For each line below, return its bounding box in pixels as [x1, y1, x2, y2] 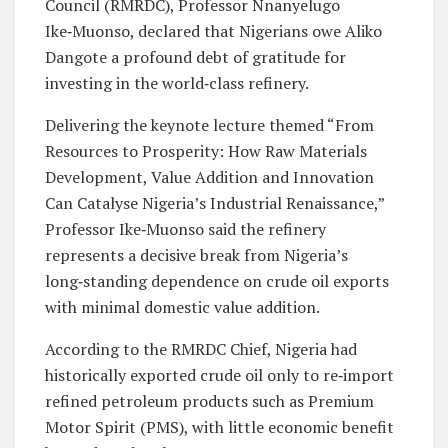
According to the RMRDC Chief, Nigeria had [45, 338, 357, 361]
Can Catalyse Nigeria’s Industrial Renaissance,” [45, 192, 384, 215]
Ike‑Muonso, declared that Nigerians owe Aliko [45, 20, 382, 43]
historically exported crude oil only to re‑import [45, 364, 394, 387]
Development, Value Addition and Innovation [45, 166, 374, 189]
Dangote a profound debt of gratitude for [45, 46, 346, 69]
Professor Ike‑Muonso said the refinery [45, 218, 326, 241]
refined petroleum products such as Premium [45, 390, 374, 413]
